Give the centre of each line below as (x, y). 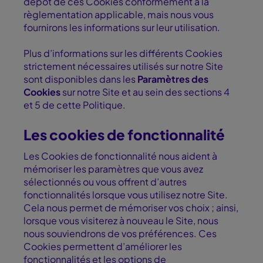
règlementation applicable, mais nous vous (119, 15)
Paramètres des (172, 79)
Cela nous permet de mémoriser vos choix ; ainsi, (131, 208)
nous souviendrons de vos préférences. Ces (120, 234)
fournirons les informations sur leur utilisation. (124, 28)
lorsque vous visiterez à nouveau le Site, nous (121, 221)
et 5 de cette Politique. (75, 105)
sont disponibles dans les (80, 79)
